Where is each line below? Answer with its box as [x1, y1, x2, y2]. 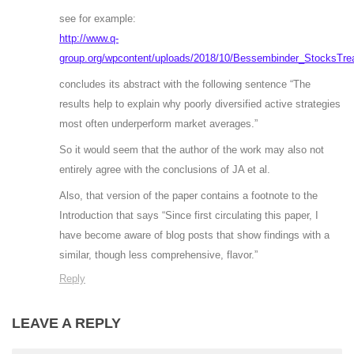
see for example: [59, 12, 136, 24]
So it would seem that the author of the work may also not [59, 143, 324, 156]
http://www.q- [59, 32, 119, 44]
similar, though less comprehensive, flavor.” [59, 248, 258, 261]
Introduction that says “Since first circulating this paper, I [59, 209, 318, 221]
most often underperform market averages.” [59, 117, 258, 130]
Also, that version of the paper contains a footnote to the [59, 189, 318, 201]
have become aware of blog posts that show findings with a [59, 228, 330, 241]
